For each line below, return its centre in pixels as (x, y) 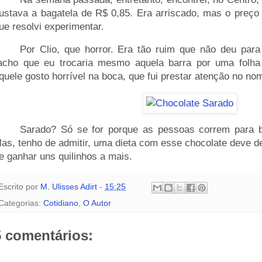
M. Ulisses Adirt (69, 187)
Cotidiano (61, 203)
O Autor (97, 203)
